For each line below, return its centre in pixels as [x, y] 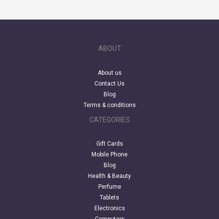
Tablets [109, 198]
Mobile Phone [109, 155]
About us [109, 73]
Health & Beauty [109, 176]
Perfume [109, 187]
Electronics [109, 208]
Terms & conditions [109, 105]
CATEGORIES [109, 120]
